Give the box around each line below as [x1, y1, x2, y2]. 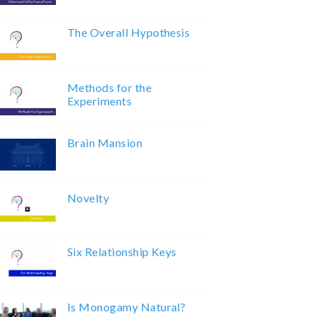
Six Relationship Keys [67, 245, 177, 259]
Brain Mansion [67, 136, 143, 150]
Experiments [67, 94, 132, 108]
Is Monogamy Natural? [67, 300, 186, 314]
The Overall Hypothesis [67, 25, 190, 40]
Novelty [67, 191, 110, 205]
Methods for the [67, 81, 152, 95]
